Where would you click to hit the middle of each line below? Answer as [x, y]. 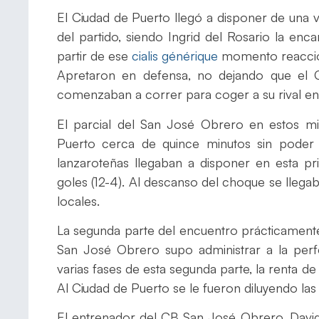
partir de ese [95, 56]
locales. [78, 200]
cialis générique [175, 56]
